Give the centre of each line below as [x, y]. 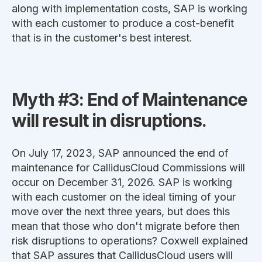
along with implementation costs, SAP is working [130, 8]
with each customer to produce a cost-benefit [123, 23]
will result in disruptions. [109, 121]
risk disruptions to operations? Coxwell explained [130, 241]
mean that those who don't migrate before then [126, 226]
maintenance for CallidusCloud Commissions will [128, 168]
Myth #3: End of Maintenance [130, 100]
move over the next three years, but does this [121, 212]
